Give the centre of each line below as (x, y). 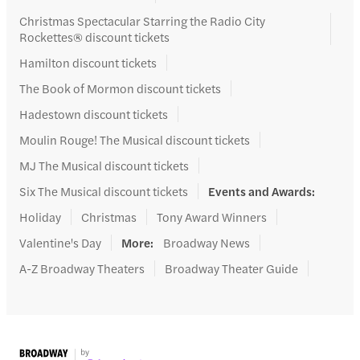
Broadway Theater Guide (231, 268)
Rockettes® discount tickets (94, 37)
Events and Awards (260, 191)
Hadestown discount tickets (94, 114)
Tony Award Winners (212, 217)
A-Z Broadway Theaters (82, 268)
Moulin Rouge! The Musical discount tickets (135, 140)
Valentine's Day (60, 243)
